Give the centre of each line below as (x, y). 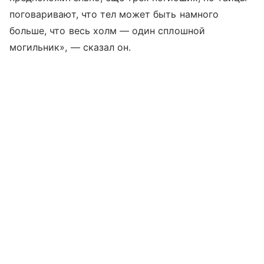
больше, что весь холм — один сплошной (107, 31)
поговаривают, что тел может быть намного (114, 14)
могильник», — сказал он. (70, 47)
